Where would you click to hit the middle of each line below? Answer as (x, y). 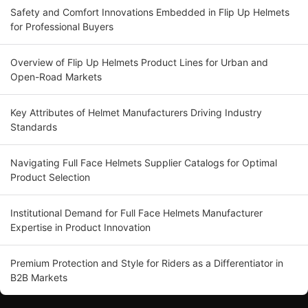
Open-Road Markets (56, 77)
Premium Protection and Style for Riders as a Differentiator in (147, 263)
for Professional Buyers (62, 27)
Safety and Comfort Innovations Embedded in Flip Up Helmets (150, 12)
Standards (34, 127)
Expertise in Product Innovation (80, 228)
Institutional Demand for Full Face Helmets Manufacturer (136, 213)
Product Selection (50, 177)
